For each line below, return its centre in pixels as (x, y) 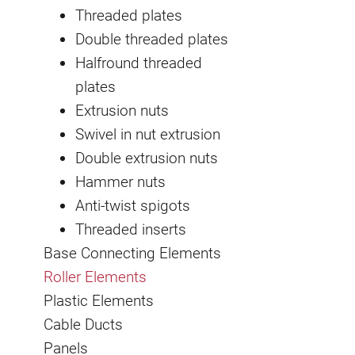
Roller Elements (95, 277)
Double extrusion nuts (147, 158)
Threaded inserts (131, 229)
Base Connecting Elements (132, 253)
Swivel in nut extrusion (148, 134)
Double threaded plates (152, 39)
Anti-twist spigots (133, 205)
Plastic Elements (99, 300)
